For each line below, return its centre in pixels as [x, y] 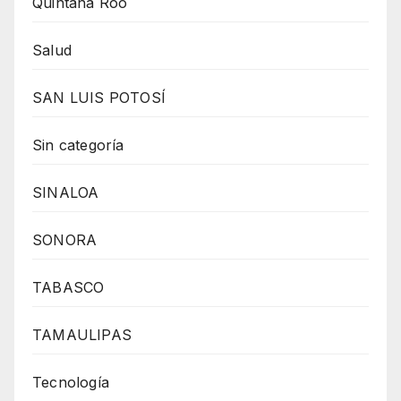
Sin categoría [78, 145]
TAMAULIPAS [82, 335]
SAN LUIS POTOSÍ [99, 98]
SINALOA [66, 193]
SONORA [65, 240]
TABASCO [68, 288]
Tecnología [71, 383]
